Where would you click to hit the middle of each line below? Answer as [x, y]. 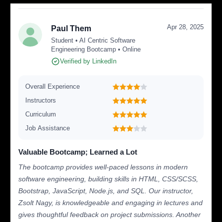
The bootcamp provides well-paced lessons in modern [103, 167]
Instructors [41, 100]
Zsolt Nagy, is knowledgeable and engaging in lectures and [111, 202]
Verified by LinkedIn [88, 61]
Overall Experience [53, 86]
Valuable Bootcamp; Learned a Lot [78, 152]
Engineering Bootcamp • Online [96, 49]
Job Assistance [48, 128]
